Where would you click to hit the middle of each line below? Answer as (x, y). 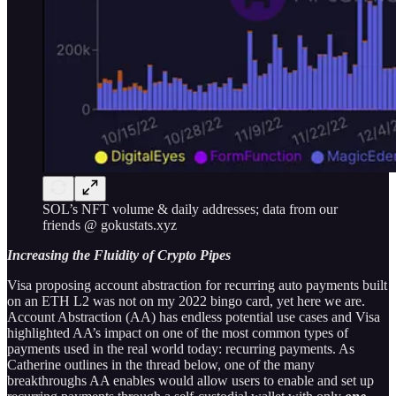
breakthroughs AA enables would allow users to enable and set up (190, 381)
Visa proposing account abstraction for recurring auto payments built (197, 286)
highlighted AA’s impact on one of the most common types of (178, 333)
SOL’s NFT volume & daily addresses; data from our (190, 209)
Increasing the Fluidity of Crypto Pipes (119, 255)
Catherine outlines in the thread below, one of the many (161, 365)
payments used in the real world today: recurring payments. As (181, 349)
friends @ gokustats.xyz (110, 225)
